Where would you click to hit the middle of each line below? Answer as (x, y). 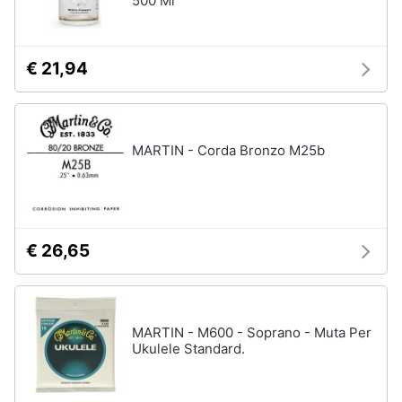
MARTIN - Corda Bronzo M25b (228, 150)
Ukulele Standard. (188, 349)
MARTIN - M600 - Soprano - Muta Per (252, 332)
